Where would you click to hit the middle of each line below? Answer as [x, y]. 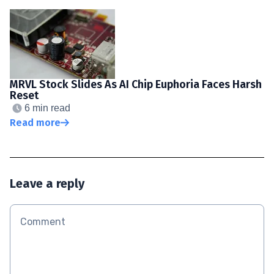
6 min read [47, 108]
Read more [35, 122]
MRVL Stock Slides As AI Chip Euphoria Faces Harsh [136, 84]
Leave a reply [47, 183]
